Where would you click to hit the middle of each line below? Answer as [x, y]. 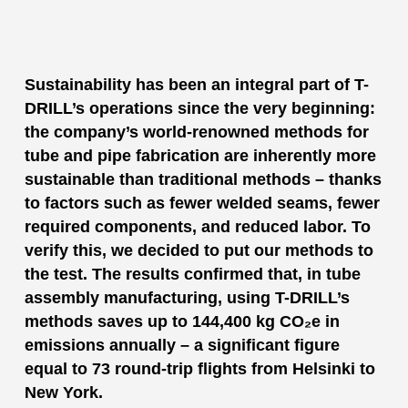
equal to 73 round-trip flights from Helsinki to [199, 369]
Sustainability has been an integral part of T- [196, 85]
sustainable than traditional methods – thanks [203, 179]
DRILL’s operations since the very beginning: [199, 108]
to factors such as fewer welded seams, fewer [202, 203]
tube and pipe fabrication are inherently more [200, 156]
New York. [63, 393]
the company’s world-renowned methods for [196, 132]
